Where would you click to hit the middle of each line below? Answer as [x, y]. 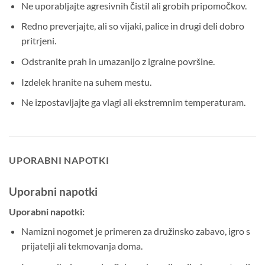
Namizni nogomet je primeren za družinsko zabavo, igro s [135, 231]
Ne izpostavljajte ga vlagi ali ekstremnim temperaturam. [133, 102]
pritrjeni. [38, 41]
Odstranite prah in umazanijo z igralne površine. [118, 61]
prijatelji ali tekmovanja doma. [82, 246]
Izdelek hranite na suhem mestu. [86, 82]
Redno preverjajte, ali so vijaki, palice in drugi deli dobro [132, 26]
